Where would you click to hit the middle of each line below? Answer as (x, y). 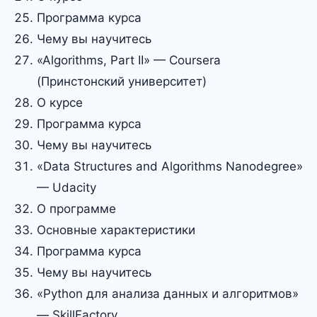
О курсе (60, 103)
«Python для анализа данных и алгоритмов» (168, 294)
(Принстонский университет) (122, 81)
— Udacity (67, 188)
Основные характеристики (116, 230)
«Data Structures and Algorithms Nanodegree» (170, 166)
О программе (76, 209)
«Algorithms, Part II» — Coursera (129, 60)
